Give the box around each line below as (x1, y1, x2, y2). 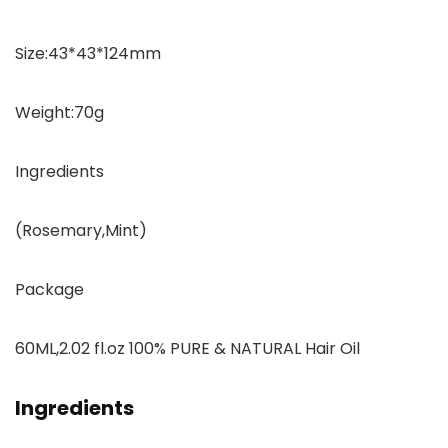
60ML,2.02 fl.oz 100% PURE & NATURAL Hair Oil (15, 337, 360, 361)
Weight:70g (15, 101, 104, 125)
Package (15, 278, 84, 302)
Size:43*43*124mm (15, 42, 161, 66)
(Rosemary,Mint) (15, 219, 147, 243)
